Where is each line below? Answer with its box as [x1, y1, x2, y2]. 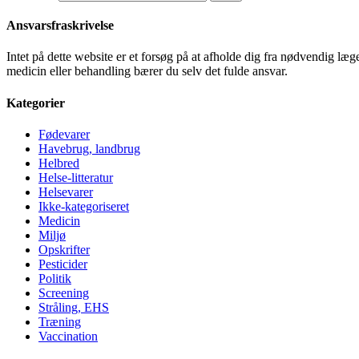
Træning [38, 314, 81, 329]
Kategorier [6, 95, 65, 110]
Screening [38, 285, 89, 300]
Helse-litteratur [38, 170, 113, 184]
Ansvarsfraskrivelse [6, 18, 114, 33]
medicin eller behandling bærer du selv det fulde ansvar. [6, 64, 288, 79]
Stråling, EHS [38, 300, 109, 314]
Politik [38, 271, 71, 285]
